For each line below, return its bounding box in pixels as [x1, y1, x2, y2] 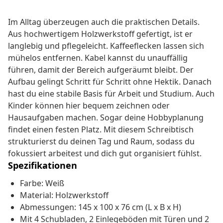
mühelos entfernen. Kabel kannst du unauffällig [8, 52, 188, 64]
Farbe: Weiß [20, 178, 64, 189]
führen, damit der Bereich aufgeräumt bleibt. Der [8, 64, 194, 76]
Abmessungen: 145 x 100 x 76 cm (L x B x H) [20, 202, 181, 213]
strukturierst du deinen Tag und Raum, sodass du [8, 136, 195, 147]
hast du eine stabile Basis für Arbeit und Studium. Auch [8, 88, 215, 100]
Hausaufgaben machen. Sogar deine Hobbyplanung [8, 112, 204, 123]
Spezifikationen [8, 159, 77, 172]
